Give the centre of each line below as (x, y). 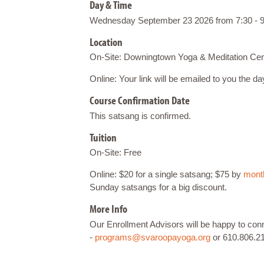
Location (106, 42)
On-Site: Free (117, 153)
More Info (108, 209)
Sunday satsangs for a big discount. (158, 187)
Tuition (103, 137)
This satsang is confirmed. (140, 115)
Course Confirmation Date (140, 100)
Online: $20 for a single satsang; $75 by (166, 174)
